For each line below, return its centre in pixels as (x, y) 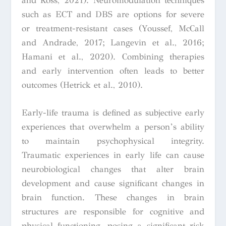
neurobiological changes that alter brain (113, 169)
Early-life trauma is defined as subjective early (113, 113)
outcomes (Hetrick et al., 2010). (82, 85)
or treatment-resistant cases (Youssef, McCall (113, 29)
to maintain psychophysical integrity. (113, 141)
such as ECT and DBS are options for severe (113, 15)
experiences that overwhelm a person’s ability (113, 127)
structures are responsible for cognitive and (113, 212)
